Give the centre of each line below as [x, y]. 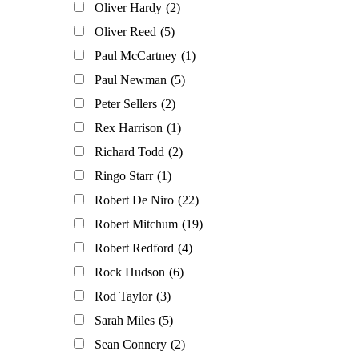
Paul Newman [131, 80]
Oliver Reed [125, 32]
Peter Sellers [126, 104]
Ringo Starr [124, 176]
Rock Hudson [130, 272]
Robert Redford [134, 248]
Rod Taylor [123, 296]
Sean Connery [131, 345]
